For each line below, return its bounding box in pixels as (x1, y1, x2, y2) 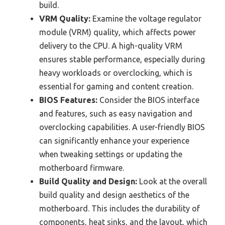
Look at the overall (137, 177, 207, 186)
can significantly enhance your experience (39, 136, 189, 146)
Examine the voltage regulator (90, 14, 201, 24)
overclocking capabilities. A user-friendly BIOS (39, 123, 205, 132)
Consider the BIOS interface (97, 95, 199, 105)
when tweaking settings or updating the (39, 150, 182, 159)
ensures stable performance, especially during (39, 55, 205, 64)
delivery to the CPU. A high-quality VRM (39, 41, 182, 51)
